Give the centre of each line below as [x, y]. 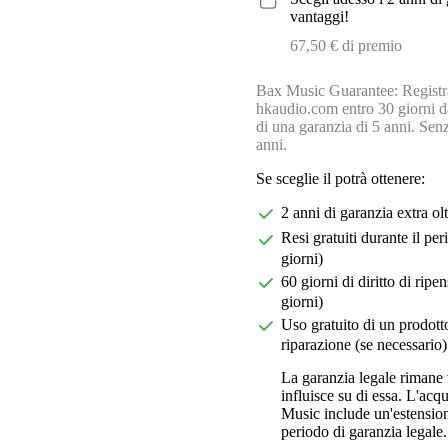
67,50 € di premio [346, 45]
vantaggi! [320, 16]
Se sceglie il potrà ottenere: [340, 178]
